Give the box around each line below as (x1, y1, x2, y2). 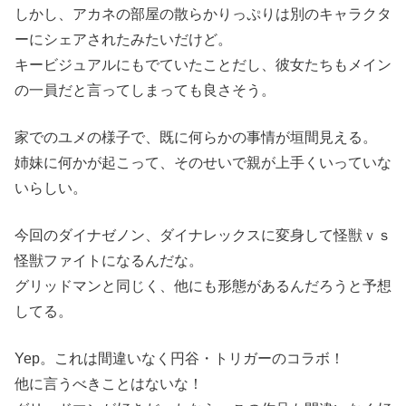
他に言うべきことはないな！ (14, 375, 203, 391)
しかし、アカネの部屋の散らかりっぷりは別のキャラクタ (14, 5, 391, 22)
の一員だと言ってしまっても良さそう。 (14, 82, 275, 98)
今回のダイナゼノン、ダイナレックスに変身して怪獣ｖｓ (14, 227, 391, 243)
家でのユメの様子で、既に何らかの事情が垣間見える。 (14, 129, 377, 145)
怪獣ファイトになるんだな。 (14, 252, 203, 268)
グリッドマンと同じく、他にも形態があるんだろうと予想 (14, 277, 391, 294)
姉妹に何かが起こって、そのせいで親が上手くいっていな (14, 154, 391, 170)
